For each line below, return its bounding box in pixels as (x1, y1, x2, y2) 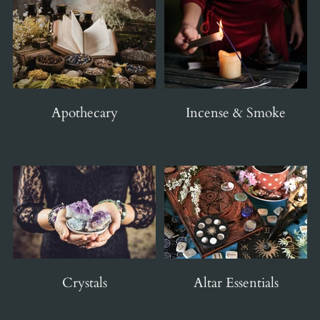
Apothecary (51, 103, 118, 122)
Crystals (61, 273, 107, 292)
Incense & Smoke (186, 103, 286, 122)
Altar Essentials (193, 273, 279, 292)
